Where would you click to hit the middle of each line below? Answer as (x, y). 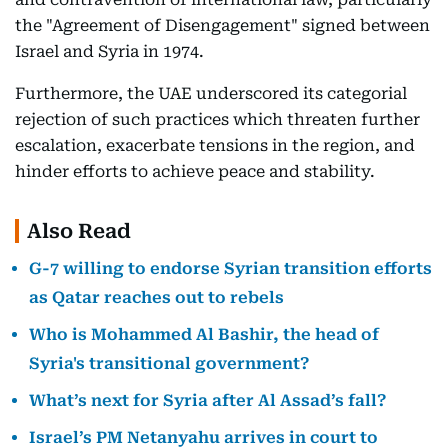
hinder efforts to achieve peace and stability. (195, 171)
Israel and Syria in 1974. (109, 51)
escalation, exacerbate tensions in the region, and (215, 145)
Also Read (79, 231)
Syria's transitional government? (169, 363)
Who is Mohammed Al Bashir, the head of (204, 334)
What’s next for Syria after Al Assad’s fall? (207, 400)
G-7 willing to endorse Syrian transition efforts (230, 268)
